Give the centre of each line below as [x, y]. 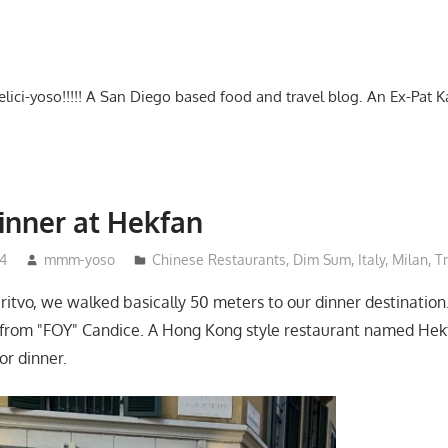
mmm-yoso [79, 259]
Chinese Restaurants [218, 259]
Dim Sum [321, 259]
